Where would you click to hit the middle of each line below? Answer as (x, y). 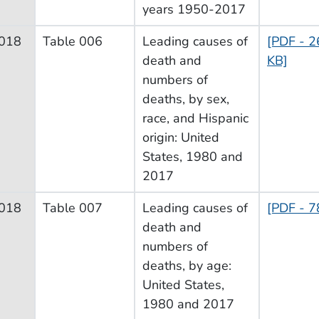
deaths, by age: (187, 265)
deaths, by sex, (186, 99)
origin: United (181, 137)
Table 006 (73, 41)
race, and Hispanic (195, 118)
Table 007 (73, 208)
